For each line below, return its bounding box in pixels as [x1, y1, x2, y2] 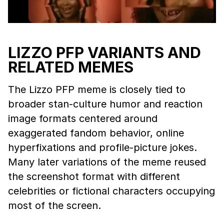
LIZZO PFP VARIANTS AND [8, 43, 201, 61]
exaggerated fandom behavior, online [8, 126, 184, 139]
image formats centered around [8, 112, 157, 124]
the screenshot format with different [8, 170, 180, 182]
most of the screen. [8, 199, 101, 211]
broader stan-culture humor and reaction [8, 97, 202, 110]
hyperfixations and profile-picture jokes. [8, 141, 197, 153]
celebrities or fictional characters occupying [8, 184, 215, 197]
